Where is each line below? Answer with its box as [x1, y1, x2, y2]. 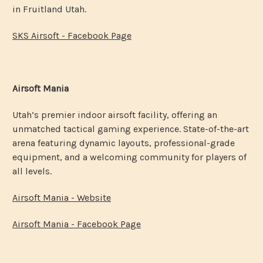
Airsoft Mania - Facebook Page [12, 218, 141, 230]
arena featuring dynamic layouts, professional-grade [12, 137, 235, 149]
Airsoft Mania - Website [12, 191, 111, 203]
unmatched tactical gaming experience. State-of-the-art [12, 123, 249, 134]
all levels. [12, 165, 52, 177]
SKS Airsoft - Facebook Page [12, 29, 131, 41]
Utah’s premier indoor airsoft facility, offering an [12, 109, 217, 120]
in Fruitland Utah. [12, 3, 86, 15]
